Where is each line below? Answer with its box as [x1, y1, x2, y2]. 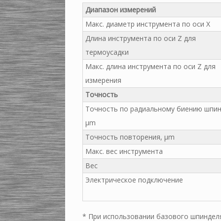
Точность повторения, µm [85, 132, 175, 142]
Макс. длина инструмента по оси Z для [85, 61, 216, 71]
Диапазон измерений [85, 4, 156, 14]
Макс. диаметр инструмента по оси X [85, 19, 210, 29]
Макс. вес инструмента [85, 146, 163, 156]
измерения [85, 75, 121, 85]
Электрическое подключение [85, 175, 183, 184]
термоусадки [85, 47, 129, 57]
